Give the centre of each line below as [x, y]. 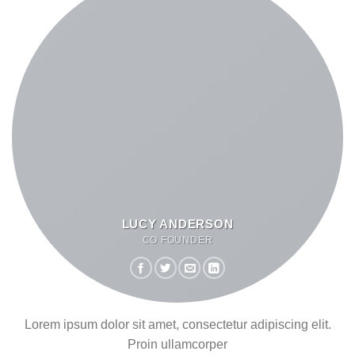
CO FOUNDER [177, 240]
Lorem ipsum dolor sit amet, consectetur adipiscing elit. [177, 325]
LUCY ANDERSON [177, 224]
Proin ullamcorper [177, 345]
